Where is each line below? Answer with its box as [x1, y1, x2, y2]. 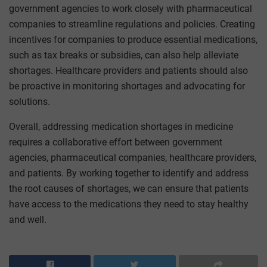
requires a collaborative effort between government [9, 136, 222, 148]
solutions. [9, 95, 50, 107]
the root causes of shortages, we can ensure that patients [9, 182, 249, 194]
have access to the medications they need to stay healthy [9, 198, 249, 210]
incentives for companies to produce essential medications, [9, 33, 257, 45]
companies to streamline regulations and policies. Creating [9, 18, 255, 30]
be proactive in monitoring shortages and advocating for [9, 80, 245, 92]
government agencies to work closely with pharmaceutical [9, 2, 252, 14]
